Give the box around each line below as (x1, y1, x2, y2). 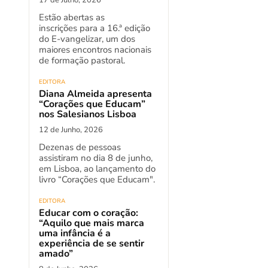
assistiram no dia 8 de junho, (39, 151, 153, 164)
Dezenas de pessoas (39, 141, 121, 153)
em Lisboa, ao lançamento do (39, 162, 156, 175)
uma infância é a (39, 226, 111, 240)
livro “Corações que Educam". (39, 173, 155, 185)
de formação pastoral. (39, 54, 125, 66)
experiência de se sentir (39, 236, 144, 250)
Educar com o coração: (39, 206, 138, 220)
